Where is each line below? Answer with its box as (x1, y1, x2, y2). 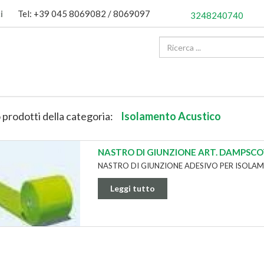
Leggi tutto (110, 183, 156, 194)
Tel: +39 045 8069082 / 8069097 (18, 8, 150, 19)
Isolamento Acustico (120, 110, 221, 123)
